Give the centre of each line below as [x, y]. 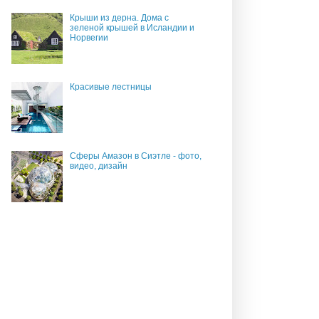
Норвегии [89, 38]
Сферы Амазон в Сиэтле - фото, [135, 156]
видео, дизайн [98, 166]
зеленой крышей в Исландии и [132, 28]
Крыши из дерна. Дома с [119, 18]
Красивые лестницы [110, 87]
